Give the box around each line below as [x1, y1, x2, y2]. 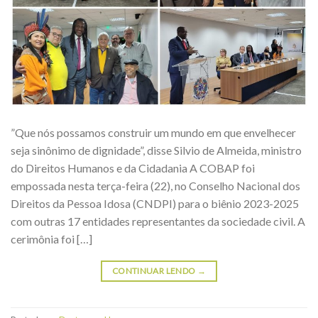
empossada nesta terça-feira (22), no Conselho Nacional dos [11, 179, 300, 193]
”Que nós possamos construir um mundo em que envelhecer [11, 126, 296, 140]
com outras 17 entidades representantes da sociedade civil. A [11, 214, 305, 229]
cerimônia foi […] [11, 232, 92, 246]
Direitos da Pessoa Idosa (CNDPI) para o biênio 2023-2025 [11, 197, 299, 211]
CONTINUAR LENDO [111, 265, 197, 277]
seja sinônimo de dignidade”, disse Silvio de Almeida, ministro [11, 143, 302, 158]
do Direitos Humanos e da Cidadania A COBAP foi [11, 161, 255, 175]
